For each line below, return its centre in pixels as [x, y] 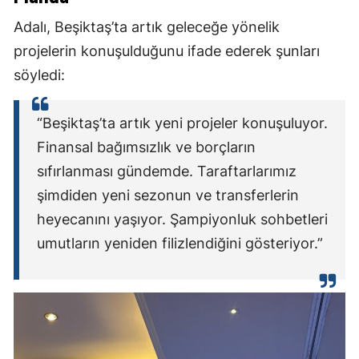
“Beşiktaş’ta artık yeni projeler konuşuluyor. [182, 123]
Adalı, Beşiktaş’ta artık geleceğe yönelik [147, 26]
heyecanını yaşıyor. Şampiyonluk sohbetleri [182, 219]
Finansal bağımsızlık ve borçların [146, 147]
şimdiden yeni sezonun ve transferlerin [168, 195]
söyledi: [39, 75]
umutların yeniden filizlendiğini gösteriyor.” [180, 243]
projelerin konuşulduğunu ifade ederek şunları [167, 50]
